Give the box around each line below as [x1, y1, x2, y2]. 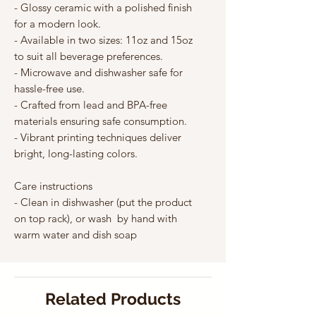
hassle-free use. [14, 81, 85, 95]
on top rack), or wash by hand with [14, 211, 177, 225]
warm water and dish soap [14, 227, 137, 241]
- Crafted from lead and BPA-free [14, 97, 167, 111]
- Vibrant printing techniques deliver [14, 130, 181, 144]
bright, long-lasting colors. [14, 146, 138, 160]
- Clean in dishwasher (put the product [14, 195, 192, 209]
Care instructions [14, 178, 92, 193]
